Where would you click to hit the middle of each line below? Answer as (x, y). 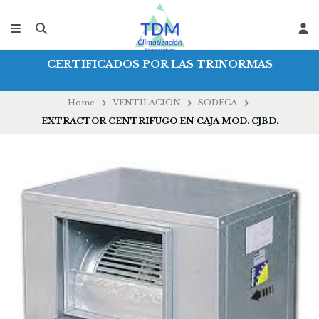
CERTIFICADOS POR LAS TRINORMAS (159, 64)
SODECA (218, 103)
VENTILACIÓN (146, 103)
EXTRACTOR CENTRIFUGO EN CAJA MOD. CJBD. (159, 121)
